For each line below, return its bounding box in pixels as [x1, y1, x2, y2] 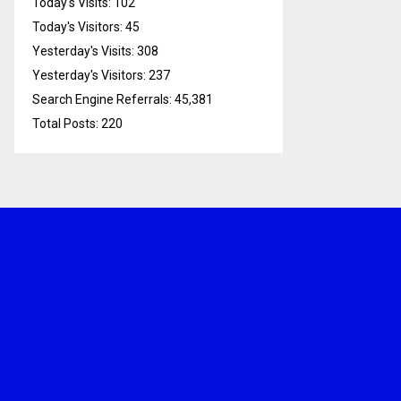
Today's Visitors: [32, 20, 125, 34]
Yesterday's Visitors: [32, 68, 149, 82]
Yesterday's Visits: [32, 44, 137, 58]
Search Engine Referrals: [32, 92, 175, 107]
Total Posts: [32, 116, 101, 131]
